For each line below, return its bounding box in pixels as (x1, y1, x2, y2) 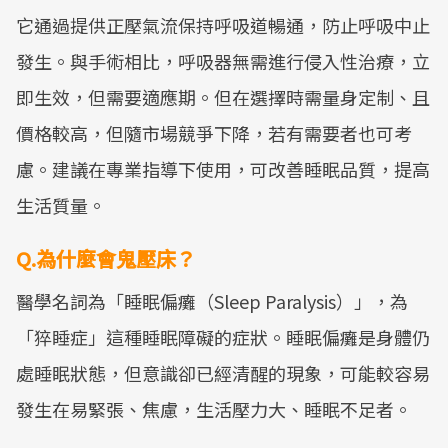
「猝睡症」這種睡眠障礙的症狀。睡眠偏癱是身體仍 (16, 324, 430, 350)
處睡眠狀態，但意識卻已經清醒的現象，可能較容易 (16, 360, 430, 386)
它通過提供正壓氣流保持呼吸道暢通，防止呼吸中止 (16, 12, 430, 38)
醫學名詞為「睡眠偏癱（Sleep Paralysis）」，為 (16, 288, 408, 314)
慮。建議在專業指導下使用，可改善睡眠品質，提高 (16, 156, 430, 182)
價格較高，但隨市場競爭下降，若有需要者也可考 (16, 120, 412, 146)
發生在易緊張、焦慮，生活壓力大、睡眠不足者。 (16, 396, 412, 422)
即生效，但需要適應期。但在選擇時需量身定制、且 (16, 84, 430, 110)
